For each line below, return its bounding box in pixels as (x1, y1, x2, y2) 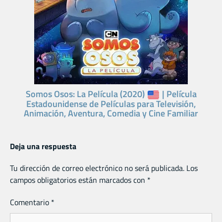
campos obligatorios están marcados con (10, 173, 147, 186)
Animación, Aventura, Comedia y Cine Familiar (24, 106, 198, 120)
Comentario (10, 196, 51, 208)
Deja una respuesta (10, 140, 76, 152)
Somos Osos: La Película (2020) (25, 87, 147, 101)
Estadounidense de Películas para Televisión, (26, 97, 196, 111)
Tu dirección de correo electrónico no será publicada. (10, 162, 184, 174)
